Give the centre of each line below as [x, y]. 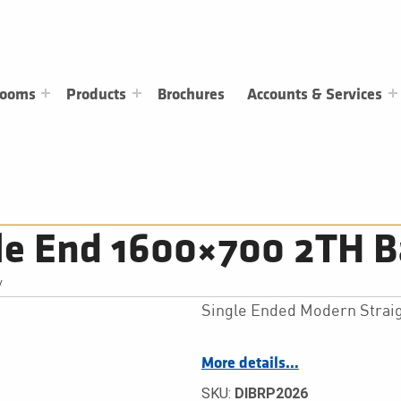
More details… [250, 363]
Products [97, 94]
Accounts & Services [315, 94]
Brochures [192, 94]
